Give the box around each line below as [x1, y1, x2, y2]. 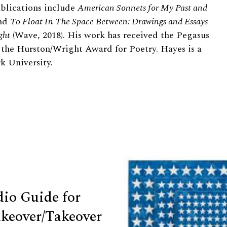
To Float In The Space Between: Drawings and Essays [10, 15, 208, 29]
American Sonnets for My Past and [78, 1, 207, 15]
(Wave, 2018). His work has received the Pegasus [10, 28, 209, 43]
